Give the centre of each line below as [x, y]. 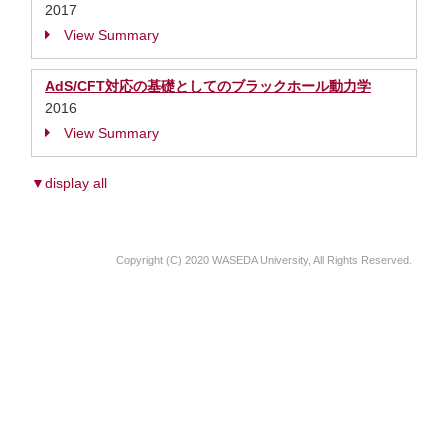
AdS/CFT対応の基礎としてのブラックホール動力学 [208, 86]
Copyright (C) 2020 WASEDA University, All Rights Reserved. [264, 260]
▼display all [69, 183]
